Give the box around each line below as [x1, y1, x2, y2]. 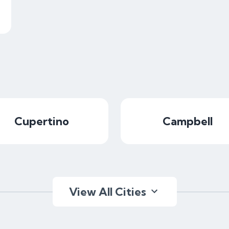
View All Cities [68, 185, 146, 199]
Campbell [162, 114, 213, 128]
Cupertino [14, 114, 69, 128]
